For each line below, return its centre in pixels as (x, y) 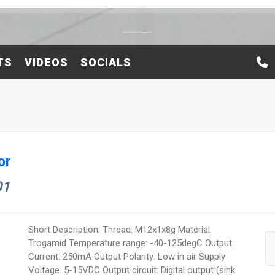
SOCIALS (106, 62)
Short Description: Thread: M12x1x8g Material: (120, 229)
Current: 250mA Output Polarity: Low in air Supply (127, 256)
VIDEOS (46, 62)
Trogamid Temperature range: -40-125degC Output (130, 243)
